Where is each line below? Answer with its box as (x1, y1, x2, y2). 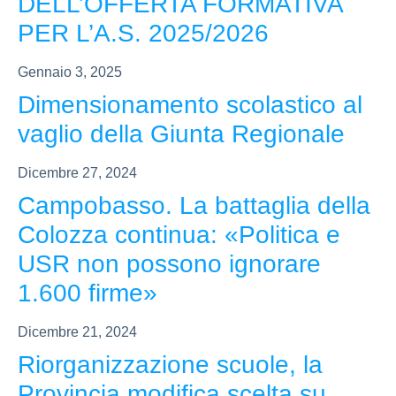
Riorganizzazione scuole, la (18, 351, 323, 379)
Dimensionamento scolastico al (18, 91, 362, 119)
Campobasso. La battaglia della (18, 192, 370, 220)
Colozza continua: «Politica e (18, 221, 340, 249)
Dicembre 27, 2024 (18, 165, 137, 181)
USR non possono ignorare (18, 250, 321, 278)
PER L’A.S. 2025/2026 (18, 19, 269, 48)
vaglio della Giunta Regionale (18, 120, 345, 148)
